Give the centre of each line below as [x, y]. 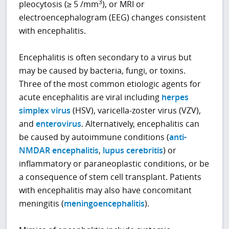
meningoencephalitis [105, 204]
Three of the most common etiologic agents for [110, 84]
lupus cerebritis [133, 151]
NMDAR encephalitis [59, 151]
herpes [175, 97]
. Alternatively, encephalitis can [141, 124]
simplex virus [45, 111]
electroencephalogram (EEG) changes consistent [113, 18]
